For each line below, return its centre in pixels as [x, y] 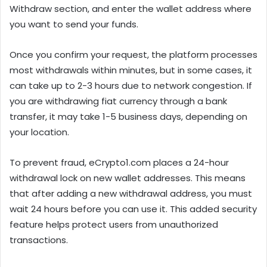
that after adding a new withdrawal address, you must [131, 194]
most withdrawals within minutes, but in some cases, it [131, 70]
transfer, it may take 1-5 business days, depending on [128, 117]
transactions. [39, 240]
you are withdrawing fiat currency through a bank [118, 101]
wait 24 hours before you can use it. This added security [133, 209]
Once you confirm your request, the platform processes [133, 55]
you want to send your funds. [74, 24]
